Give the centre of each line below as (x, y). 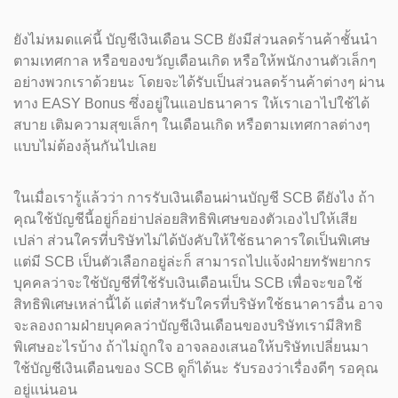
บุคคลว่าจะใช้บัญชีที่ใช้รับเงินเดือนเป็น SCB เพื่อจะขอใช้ (188, 283)
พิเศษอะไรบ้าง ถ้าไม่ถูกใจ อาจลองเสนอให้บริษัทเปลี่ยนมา (191, 347)
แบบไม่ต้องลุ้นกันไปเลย (85, 146)
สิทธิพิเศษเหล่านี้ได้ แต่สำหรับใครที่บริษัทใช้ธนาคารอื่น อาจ (198, 304)
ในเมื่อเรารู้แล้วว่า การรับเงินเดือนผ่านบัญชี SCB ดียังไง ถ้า (194, 198)
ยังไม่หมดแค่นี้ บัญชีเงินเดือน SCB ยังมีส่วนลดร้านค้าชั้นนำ (195, 40)
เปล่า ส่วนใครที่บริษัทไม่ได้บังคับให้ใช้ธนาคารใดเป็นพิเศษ (192, 240)
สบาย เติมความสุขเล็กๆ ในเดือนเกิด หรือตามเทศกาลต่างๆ (192, 125)
